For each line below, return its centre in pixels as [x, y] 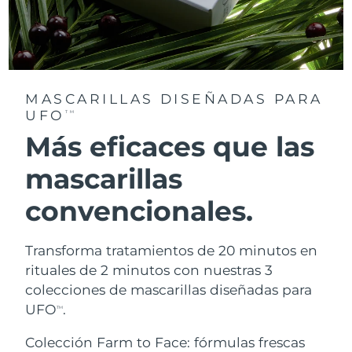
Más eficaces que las [170, 146]
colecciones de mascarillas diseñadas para [169, 290]
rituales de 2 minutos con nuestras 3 [149, 270]
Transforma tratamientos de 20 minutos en [172, 251]
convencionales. [139, 211]
